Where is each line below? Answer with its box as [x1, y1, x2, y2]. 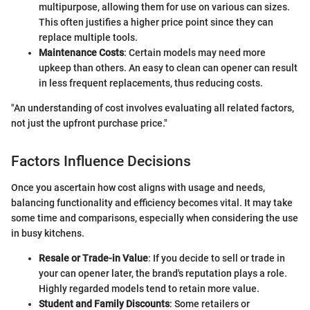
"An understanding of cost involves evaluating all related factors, [11, 102, 294, 113]
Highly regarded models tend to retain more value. [39, 283, 259, 295]
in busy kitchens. [11, 228, 84, 239]
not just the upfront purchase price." [11, 117, 167, 129]
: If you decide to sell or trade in [148, 253, 285, 264]
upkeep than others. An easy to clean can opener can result [39, 62, 298, 73]
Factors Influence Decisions [11, 152, 191, 170]
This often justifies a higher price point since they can [39, 16, 273, 28]
